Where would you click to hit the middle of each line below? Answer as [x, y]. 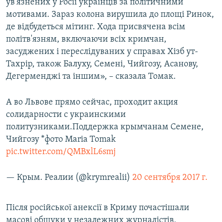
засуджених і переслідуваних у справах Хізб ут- [102, 52]
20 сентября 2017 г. [170, 178]
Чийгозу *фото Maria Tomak [61, 140]
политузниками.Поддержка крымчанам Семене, [105, 127]
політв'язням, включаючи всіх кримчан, [86, 40]
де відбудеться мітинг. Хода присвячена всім [96, 27]
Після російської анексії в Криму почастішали [98, 208]
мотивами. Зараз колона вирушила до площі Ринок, [110, 15]
